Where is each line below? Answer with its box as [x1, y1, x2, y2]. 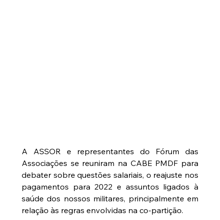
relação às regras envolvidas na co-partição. [21, 205, 183, 216]
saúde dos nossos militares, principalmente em [21, 193, 199, 204]
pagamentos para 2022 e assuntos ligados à [21, 182, 199, 192]
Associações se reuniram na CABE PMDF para [21, 158, 199, 168]
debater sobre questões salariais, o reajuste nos [21, 170, 199, 180]
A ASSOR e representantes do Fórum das [21, 146, 199, 157]
